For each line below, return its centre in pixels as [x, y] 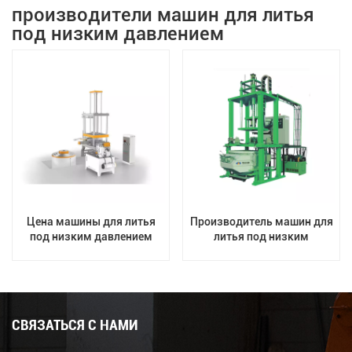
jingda [261, 281]
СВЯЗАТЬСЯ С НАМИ [75, 325]
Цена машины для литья [91, 222]
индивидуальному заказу [261, 266]
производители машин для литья [163, 15]
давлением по [261, 251]
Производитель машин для [261, 222]
